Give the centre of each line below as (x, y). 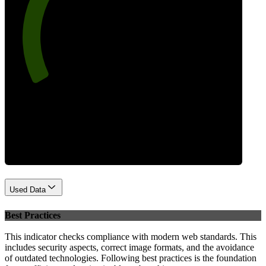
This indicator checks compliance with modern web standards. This (131, 237)
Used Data (28, 189)
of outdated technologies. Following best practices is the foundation (131, 258)
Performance (123, 118)
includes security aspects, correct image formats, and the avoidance (129, 248)
